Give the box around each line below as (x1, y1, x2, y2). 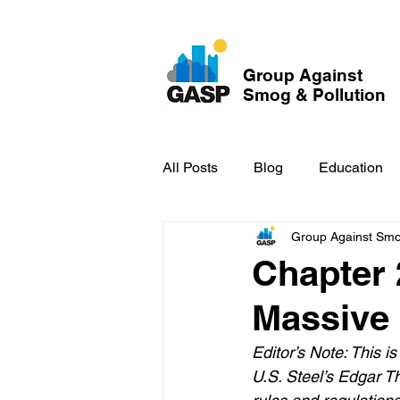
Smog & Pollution (243, 85, 386, 104)
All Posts (162, 159, 218, 176)
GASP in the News (198, 230, 317, 247)
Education (319, 159, 383, 176)
